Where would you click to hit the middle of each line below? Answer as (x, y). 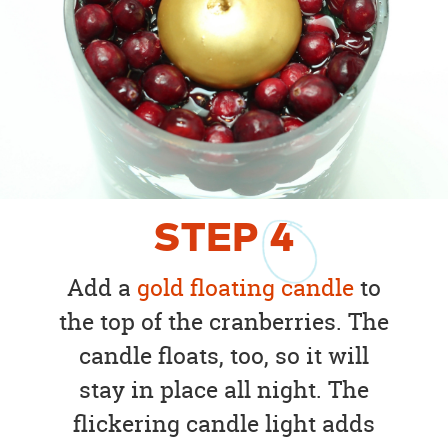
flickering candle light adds (224, 424)
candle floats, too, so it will (224, 356)
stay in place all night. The (224, 390)
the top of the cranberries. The (224, 322)
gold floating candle (245, 288)
